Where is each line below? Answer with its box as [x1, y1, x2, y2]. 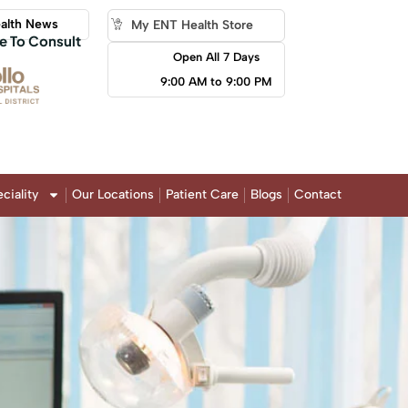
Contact [294, 186, 342, 202]
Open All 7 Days [172, 50, 260, 64]
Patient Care [166, 186, 239, 202]
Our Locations [72, 186, 154, 202]
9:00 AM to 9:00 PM [160, 75, 272, 88]
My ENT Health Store [130, 17, 253, 33]
